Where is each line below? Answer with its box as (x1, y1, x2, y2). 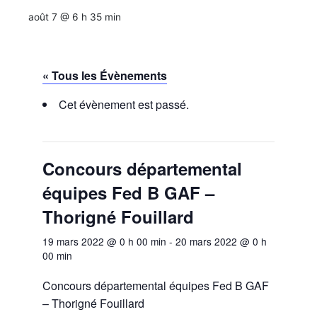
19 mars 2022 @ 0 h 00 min (42, 234, 166, 249)
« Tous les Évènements (42, 67, 167, 84)
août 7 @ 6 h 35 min (28, 11, 121, 23)
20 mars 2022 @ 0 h (175, 234, 267, 249)
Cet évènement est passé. (59, 96, 189, 113)
